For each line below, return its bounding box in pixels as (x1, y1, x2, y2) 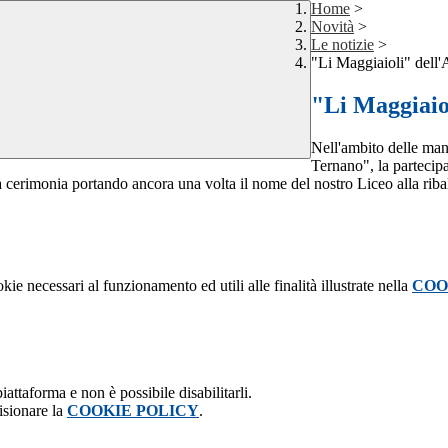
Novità (311, 18, 354, 36)
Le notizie (311, 36, 374, 54)
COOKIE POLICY (67, 402, 199, 420)
